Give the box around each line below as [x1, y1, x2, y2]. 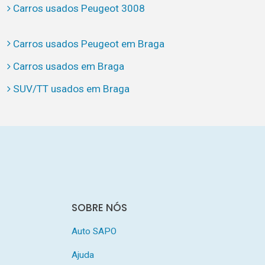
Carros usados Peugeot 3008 [12, 2, 145, 15]
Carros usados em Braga [12, 60, 124, 72]
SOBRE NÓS [71, 200, 127, 215]
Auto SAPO [71, 226, 117, 237]
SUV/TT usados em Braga [12, 83, 130, 95]
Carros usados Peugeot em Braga [12, 37, 164, 50]
